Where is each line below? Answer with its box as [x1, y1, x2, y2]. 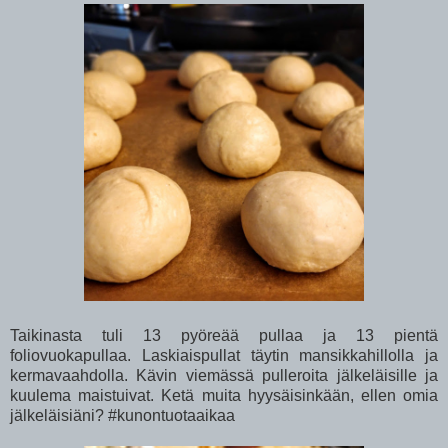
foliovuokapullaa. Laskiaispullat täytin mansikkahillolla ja [10, 347, 438, 365]
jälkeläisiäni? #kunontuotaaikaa [10, 407, 235, 425]
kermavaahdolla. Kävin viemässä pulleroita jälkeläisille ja [10, 367, 438, 385]
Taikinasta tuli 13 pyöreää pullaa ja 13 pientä [10, 327, 438, 345]
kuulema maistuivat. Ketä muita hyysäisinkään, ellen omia [10, 387, 438, 405]
